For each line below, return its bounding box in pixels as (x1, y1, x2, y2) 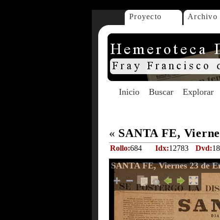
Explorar (183, 87, 214, 97)
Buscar (149, 87, 173, 97)
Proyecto (129, 12, 162, 21)
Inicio (119, 87, 139, 97)
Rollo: (110, 144, 130, 152)
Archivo (188, 12, 218, 21)
